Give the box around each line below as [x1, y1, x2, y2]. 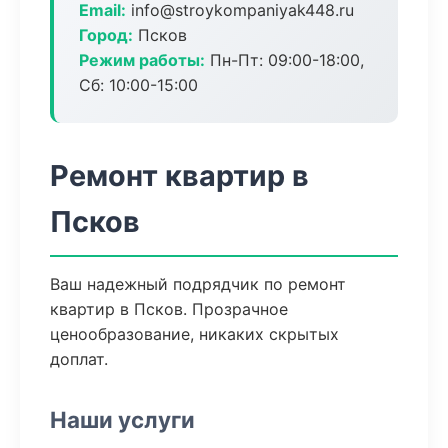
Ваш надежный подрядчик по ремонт [50, 274, 346, 294]
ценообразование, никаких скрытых [50, 324, 339, 344]
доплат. [50, 349, 108, 369]
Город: [79, 25, 133, 45]
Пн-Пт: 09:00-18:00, [205, 50, 364, 70]
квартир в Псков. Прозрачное [50, 299, 288, 319]
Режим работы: [79, 50, 205, 70]
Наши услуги [50, 406, 195, 433]
